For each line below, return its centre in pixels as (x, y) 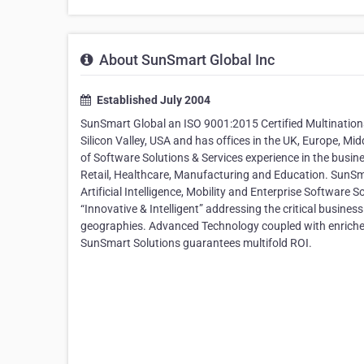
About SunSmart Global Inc (185, 60)
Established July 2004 (152, 100)
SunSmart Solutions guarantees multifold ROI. (196, 243)
